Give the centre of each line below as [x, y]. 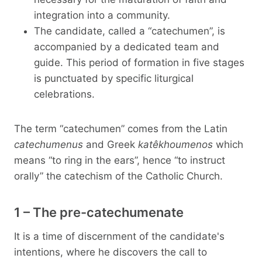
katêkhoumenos [175, 144]
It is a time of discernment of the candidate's [119, 236]
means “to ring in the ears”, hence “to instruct [120, 160]
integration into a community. [102, 15]
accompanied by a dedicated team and [127, 46]
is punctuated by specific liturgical [114, 78]
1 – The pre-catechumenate [99, 212]
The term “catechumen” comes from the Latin [121, 128]
